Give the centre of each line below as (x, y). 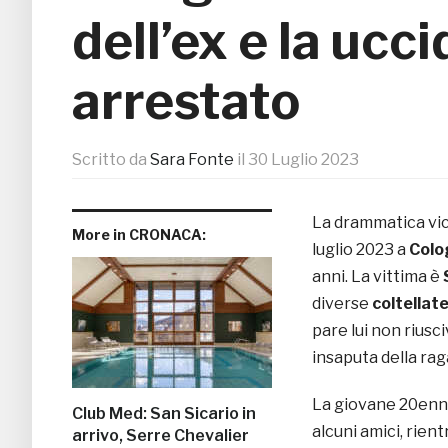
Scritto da (111, 160)
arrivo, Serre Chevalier (160, 436)
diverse (342, 304)
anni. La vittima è (377, 277)
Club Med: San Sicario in (164, 414)
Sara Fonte (192, 160)
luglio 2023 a (360, 250)
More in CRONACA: (139, 235)
